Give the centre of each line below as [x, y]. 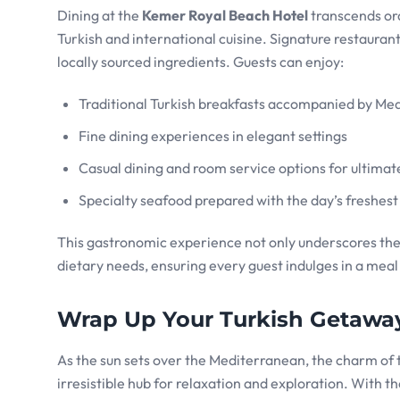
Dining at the [100, 16]
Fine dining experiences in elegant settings [213, 136]
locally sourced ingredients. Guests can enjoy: [200, 62]
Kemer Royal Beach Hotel [225, 16]
